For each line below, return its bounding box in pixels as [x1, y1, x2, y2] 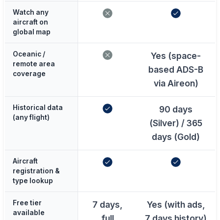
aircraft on [13, 18, 48, 26]
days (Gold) [152, 131, 200, 142]
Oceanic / [13, 50, 45, 58]
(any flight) [13, 113, 50, 121]
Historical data [13, 103, 63, 111]
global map [13, 27, 51, 36]
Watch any [13, 8, 49, 16]
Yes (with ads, [146, 199, 205, 210]
